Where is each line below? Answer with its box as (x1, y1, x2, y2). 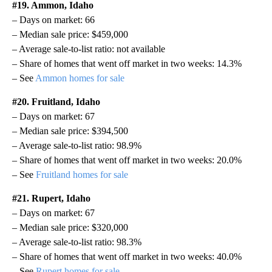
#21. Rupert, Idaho (12, 192, 90, 203)
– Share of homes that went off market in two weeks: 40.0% (12, 251, 242, 262)
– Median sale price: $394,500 (12, 125, 128, 136)
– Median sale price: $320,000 (12, 222, 128, 233)
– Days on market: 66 (12, 14, 95, 25)
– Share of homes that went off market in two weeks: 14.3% (12, 58, 242, 69)
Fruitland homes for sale (36, 169, 128, 180)
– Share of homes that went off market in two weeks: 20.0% (12, 154, 242, 165)
